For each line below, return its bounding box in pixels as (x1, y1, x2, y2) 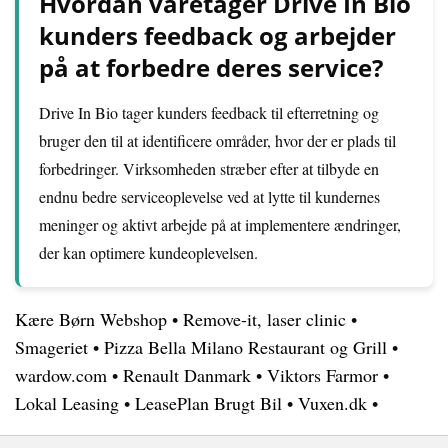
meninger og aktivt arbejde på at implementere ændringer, (39, 214, 401, 235)
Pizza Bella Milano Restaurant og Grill (104, 335, 387, 359)
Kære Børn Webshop (15, 307, 167, 331)
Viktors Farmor (267, 363, 378, 387)
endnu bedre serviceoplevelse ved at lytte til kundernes (39, 186, 380, 207)
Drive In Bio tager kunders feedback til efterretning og (39, 102, 379, 123)
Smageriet (15, 335, 88, 359)
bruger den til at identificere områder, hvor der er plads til (39, 130, 396, 151)
